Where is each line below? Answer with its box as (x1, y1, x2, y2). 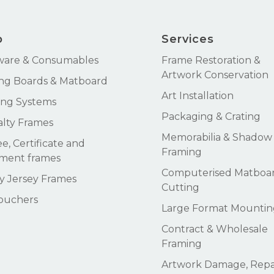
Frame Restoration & (161, 54, 261, 67)
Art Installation (161, 90, 234, 102)
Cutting (161, 182, 199, 194)
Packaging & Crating (161, 111, 261, 123)
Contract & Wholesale (161, 223, 268, 235)
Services (161, 32, 214, 46)
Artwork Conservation (161, 69, 268, 81)
